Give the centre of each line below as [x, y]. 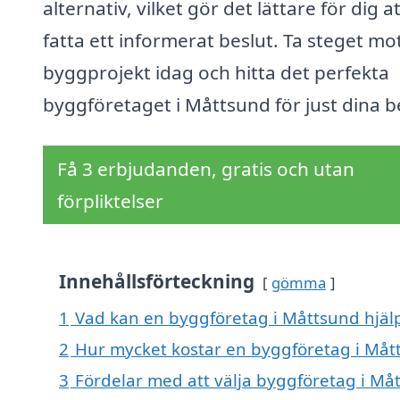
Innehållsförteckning [157, 282]
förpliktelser [110, 201]
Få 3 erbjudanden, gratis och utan [206, 169]
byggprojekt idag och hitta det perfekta [216, 73]
